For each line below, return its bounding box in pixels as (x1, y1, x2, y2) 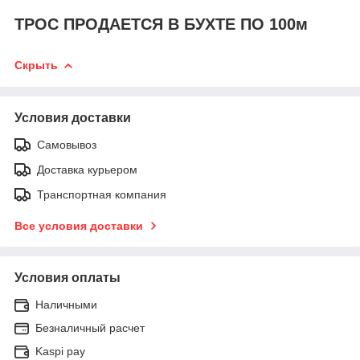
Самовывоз (37, 137, 96, 151)
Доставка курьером (37, 162, 137, 176)
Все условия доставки (14, 219, 143, 232)
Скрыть (14, 59, 58, 72)
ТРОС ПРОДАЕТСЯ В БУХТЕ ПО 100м (14, 15, 308, 34)
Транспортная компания (37, 187, 166, 201)
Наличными (35, 297, 97, 311)
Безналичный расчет (35, 321, 145, 334)
